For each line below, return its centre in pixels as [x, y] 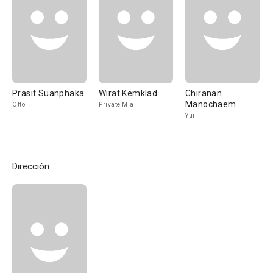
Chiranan [204, 93]
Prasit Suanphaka [48, 93]
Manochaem [211, 104]
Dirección [31, 166]
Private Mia [116, 105]
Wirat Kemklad [128, 93]
